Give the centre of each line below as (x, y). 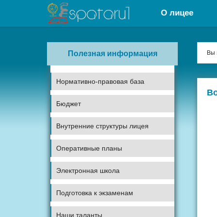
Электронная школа (88, 170)
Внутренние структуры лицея (102, 126)
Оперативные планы (89, 148)
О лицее (177, 13)
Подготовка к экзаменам (95, 193)
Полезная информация (112, 54)
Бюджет (69, 104)
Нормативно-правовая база (100, 81)
